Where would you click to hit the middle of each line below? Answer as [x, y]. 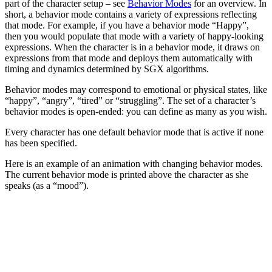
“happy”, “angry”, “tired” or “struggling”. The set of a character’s [130, 101]
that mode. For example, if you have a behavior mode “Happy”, [127, 25]
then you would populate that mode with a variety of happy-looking [134, 36]
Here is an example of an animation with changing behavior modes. [134, 164]
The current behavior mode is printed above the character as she [127, 175]
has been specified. [41, 143]
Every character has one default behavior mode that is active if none [134, 132]
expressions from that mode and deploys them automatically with [129, 58]
